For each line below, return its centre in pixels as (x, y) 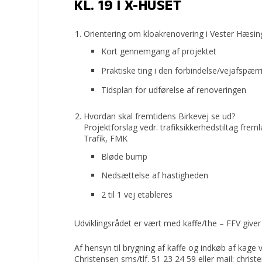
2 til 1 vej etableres (137, 195)
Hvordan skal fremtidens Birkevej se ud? (160, 116)
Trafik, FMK (106, 138)
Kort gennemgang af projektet (159, 51)
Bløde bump (125, 156)
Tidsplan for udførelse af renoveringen (174, 90)
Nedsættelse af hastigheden (155, 175)
